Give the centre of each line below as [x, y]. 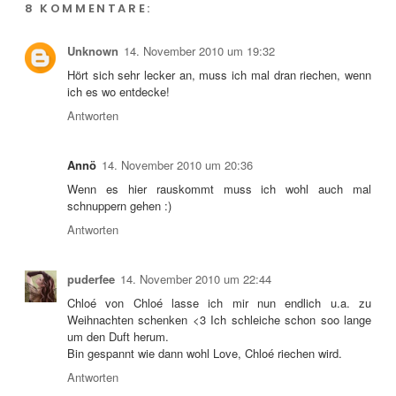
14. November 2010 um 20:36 [177, 164]
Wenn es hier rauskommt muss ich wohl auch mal [219, 188]
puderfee [91, 278]
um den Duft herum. [118, 336]
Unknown [93, 50]
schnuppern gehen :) [119, 205]
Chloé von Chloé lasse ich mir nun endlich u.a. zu [219, 302]
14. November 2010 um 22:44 [196, 278]
